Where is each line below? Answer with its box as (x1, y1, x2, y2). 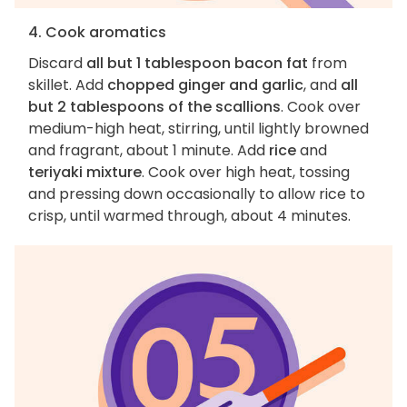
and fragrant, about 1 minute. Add (28, 140, 269, 162)
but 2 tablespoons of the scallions (28, 96, 281, 118)
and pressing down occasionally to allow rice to (28, 184, 365, 205)
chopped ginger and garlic (107, 74, 303, 96)
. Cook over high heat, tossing (142, 162, 350, 184)
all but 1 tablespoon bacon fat (86, 53, 308, 74)
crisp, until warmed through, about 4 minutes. (28, 205, 351, 227)
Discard (28, 53, 86, 74)
